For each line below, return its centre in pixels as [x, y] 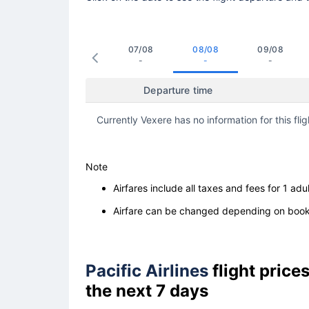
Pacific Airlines [149, 270]
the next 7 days [147, 290]
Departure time [178, 90]
